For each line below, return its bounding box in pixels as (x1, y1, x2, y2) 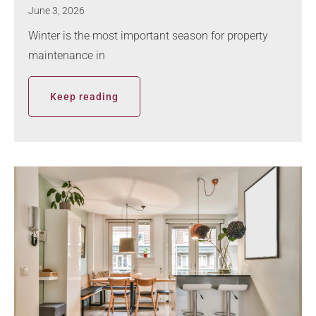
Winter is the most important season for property (28, 29, 268, 43)
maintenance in (28, 49, 105, 63)
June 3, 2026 (28, 5, 85, 17)
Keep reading (50, 91, 119, 103)
